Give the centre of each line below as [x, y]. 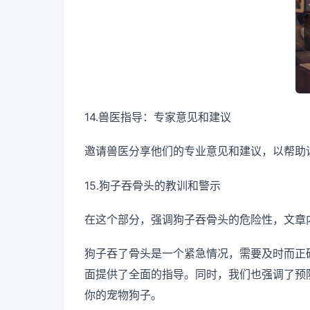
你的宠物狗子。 [123, 295]
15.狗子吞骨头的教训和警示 [153, 185]
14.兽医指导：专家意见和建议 [158, 117]
